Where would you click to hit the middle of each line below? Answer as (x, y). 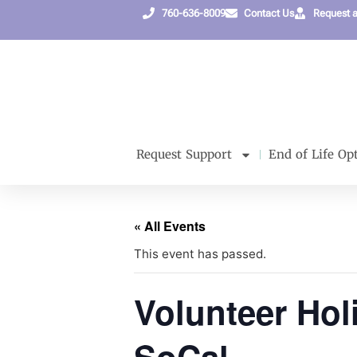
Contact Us (269, 13)
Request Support (184, 155)
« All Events (170, 226)
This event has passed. (200, 254)
